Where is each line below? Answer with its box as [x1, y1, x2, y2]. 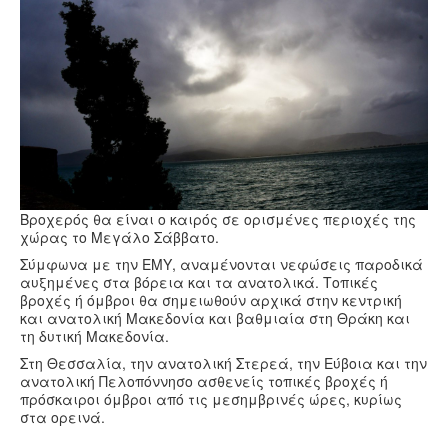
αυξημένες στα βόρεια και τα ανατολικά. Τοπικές [20, 272, 378, 292]
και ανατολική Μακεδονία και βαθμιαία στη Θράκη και [20, 308, 410, 328]
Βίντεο [35, 107, 84, 128]
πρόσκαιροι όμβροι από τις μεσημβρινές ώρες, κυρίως [20, 389, 402, 409]
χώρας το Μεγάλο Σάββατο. [20, 227, 219, 247]
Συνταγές [35, 141, 107, 162]
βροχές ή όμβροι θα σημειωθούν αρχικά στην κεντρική [20, 290, 402, 310]
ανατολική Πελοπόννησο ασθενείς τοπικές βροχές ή [20, 371, 388, 391]
